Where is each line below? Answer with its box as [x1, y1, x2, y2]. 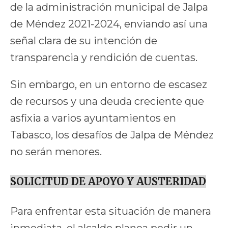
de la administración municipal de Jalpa [10, 1, 208, 14]
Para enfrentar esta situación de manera [10, 205, 211, 218]
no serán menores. [10, 146, 102, 158]
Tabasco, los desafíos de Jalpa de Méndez [10, 129, 214, 141]
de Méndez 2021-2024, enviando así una [10, 18, 208, 31]
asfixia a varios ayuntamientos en [10, 112, 176, 125]
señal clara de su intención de [10, 35, 157, 47]
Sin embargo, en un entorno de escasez [10, 78, 207, 91]
